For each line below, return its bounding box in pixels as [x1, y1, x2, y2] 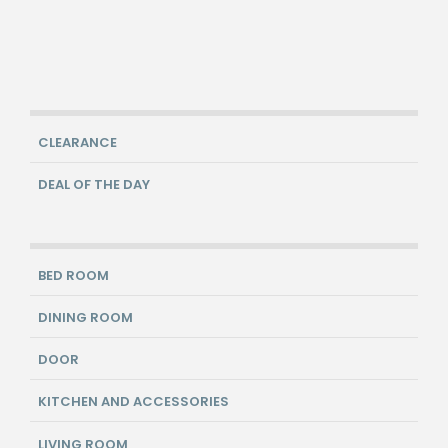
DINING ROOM [38, 307, 133, 327]
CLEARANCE [38, 133, 117, 153]
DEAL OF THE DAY [38, 175, 150, 195]
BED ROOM [38, 265, 109, 285]
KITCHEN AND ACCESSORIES [38, 392, 229, 412]
